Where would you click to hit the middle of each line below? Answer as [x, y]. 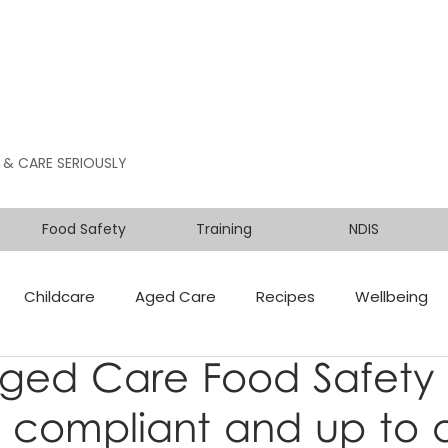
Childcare [59, 296]
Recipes [285, 296]
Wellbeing [391, 296]
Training [224, 229]
